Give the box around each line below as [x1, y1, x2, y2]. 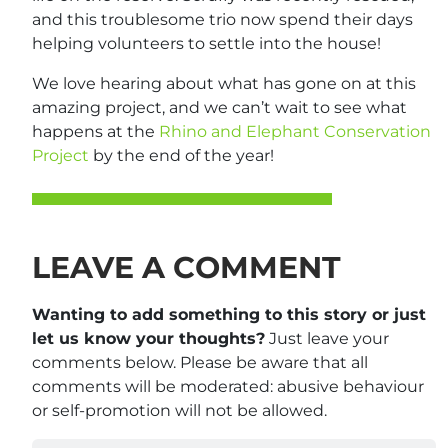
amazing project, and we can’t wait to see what [32, 98, 407, 118]
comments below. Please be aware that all [32, 353, 368, 373]
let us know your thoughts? [32, 329, 265, 349]
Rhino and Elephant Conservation [159, 122, 431, 142]
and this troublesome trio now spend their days [32, 10, 413, 30]
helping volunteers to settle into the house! [32, 34, 381, 54]
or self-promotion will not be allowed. [32, 401, 327, 421]
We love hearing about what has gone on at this [32, 74, 416, 94]
